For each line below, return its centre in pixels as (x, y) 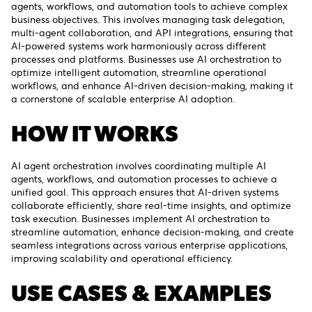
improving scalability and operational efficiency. (122, 258)
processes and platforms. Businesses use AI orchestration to (146, 59)
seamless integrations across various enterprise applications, (149, 245)
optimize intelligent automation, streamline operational (139, 72)
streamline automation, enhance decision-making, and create (153, 232)
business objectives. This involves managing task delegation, (148, 19)
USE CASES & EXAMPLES (141, 292)
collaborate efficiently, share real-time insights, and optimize (151, 205)
